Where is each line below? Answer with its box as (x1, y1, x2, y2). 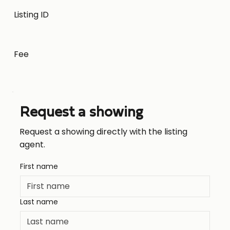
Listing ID (13, 8, 49, 21)
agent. (20, 138, 45, 150)
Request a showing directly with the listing (20, 125, 187, 138)
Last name (20, 196, 58, 207)
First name (20, 161, 58, 171)
